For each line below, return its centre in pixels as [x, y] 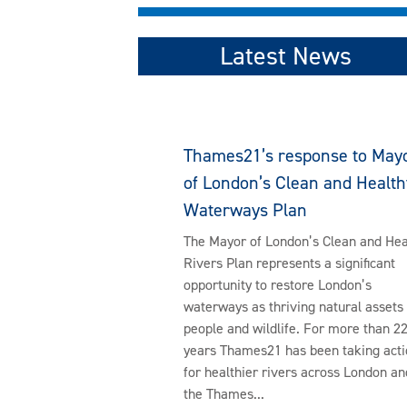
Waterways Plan [245, 210]
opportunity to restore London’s [278, 285]
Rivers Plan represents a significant [289, 263]
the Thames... [224, 394]
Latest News [286, 56]
